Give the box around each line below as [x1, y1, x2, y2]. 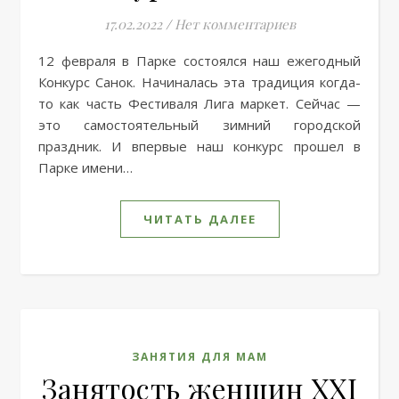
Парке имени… [38, 158, 133, 176]
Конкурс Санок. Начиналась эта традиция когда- [38, 72, 361, 91]
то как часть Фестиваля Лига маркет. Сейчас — [38, 94, 361, 112]
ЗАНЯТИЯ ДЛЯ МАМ [131, 348, 268, 364]
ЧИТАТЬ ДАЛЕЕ [142, 210, 256, 227]
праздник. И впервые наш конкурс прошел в [38, 136, 361, 155]
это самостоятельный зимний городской [38, 115, 361, 134]
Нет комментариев [174, 14, 296, 33]
